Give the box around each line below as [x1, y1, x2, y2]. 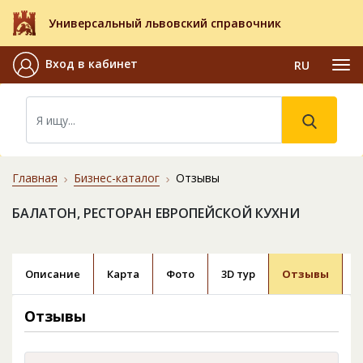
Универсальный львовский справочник [49, 15, 281, 32]
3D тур [221, 267, 255, 282]
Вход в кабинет [45, 56, 138, 72]
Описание [25, 267, 80, 282]
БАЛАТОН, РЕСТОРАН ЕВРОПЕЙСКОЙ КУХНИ [12, 204, 300, 223]
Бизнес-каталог [74, 170, 160, 186]
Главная [12, 170, 58, 186]
